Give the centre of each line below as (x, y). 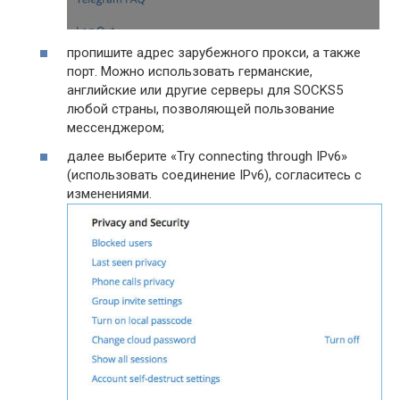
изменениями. (111, 193)
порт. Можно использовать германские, (190, 72)
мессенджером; (116, 128)
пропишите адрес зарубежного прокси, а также (214, 53)
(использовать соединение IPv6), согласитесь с (214, 175)
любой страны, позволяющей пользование (201, 109)
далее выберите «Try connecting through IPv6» (207, 156)
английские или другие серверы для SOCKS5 (205, 91)
